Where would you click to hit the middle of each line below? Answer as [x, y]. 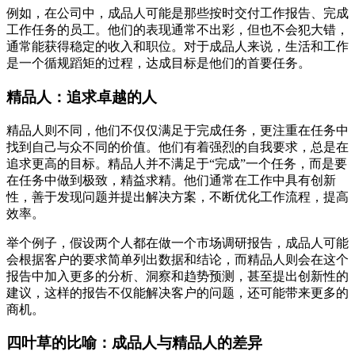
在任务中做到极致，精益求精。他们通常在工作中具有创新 [171, 180]
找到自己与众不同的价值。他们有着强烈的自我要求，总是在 [177, 147]
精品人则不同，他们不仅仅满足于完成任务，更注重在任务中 [177, 130]
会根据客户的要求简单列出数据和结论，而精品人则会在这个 [177, 259]
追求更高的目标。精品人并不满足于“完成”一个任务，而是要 [177, 163]
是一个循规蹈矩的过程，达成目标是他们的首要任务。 [158, 63]
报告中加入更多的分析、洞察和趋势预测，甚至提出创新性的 [177, 276]
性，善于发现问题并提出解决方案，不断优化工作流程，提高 [177, 197]
